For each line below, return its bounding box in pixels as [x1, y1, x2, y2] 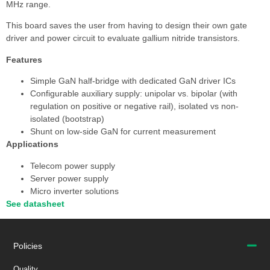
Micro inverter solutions [30, 186, 119, 196]
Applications [6, 139, 58, 149]
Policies [13, 240, 43, 251]
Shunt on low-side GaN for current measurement [30, 127, 216, 137]
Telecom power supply [30, 160, 115, 171]
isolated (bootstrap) [30, 114, 104, 124]
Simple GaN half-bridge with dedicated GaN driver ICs [30, 76, 236, 86]
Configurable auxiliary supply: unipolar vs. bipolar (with [30, 89, 237, 99]
